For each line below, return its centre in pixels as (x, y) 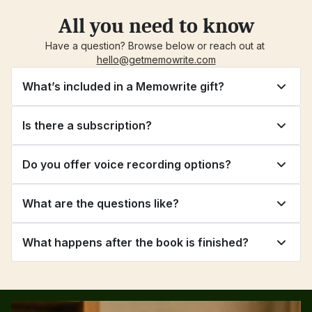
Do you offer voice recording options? (127, 164)
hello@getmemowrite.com (156, 60)
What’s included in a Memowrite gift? (123, 86)
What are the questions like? (101, 203)
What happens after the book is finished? (135, 242)
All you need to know (156, 26)
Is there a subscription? (87, 125)
